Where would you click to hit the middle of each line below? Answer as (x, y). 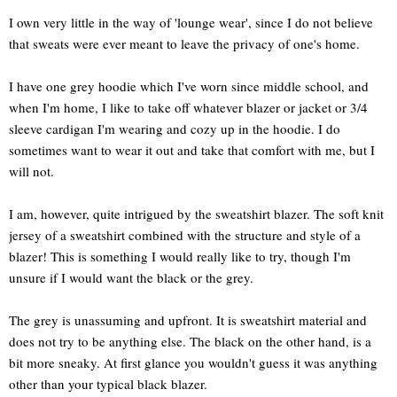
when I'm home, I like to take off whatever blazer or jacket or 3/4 (188, 107)
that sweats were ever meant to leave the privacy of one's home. (184, 43)
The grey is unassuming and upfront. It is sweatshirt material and (188, 319)
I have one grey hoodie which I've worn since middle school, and (189, 86)
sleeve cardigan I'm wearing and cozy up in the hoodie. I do (175, 128)
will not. (31, 171)
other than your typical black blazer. (108, 383)
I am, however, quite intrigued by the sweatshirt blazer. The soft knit (196, 213)
